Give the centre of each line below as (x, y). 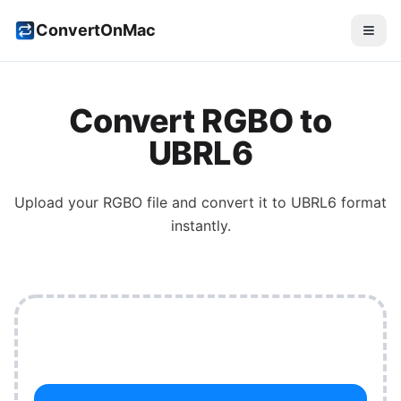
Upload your (59, 202)
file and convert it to (217, 202)
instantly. (200, 226)
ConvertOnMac (96, 30)
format (362, 202)
